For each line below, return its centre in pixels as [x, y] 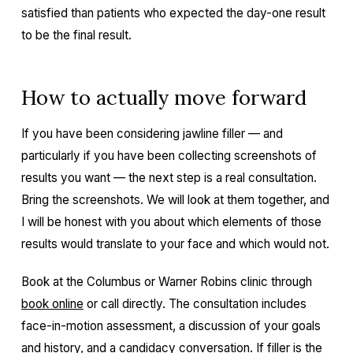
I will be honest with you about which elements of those [171, 222]
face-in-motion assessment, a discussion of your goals [171, 326]
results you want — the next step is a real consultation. [169, 178]
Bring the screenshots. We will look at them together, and [175, 200]
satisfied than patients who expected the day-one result [173, 13]
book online [52, 304]
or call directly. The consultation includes [195, 304]
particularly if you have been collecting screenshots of [169, 156]
